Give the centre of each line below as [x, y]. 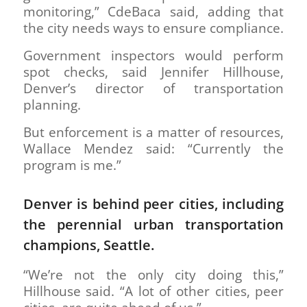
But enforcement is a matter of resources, [153, 132]
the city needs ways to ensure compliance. [153, 28]
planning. [52, 105]
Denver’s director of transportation [153, 88]
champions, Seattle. [88, 245]
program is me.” [72, 165]
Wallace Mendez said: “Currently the [153, 148]
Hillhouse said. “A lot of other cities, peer [153, 291]
